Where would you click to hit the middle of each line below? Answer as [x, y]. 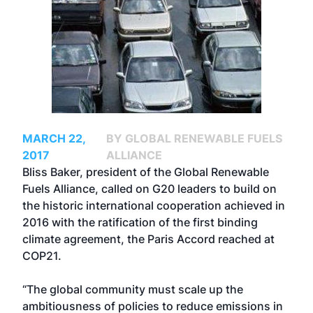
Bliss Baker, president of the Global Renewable [146, 172]
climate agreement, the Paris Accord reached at [148, 239]
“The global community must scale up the [133, 289]
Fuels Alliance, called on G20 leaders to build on [150, 189]
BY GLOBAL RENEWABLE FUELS [195, 138]
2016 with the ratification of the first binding [140, 222]
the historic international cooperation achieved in [154, 205]
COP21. [43, 256]
